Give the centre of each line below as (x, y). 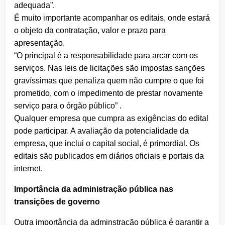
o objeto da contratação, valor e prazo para (90, 31)
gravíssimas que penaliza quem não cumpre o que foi (109, 81)
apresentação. (39, 43)
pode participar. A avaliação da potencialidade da (101, 131)
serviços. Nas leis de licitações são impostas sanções (109, 68)
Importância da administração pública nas (94, 189)
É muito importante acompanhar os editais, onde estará (112, 18)
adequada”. (34, 6)
